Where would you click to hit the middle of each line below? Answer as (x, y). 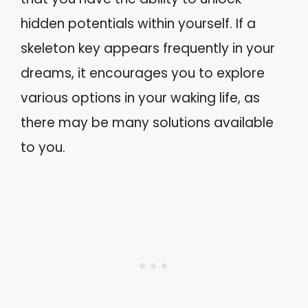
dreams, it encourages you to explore (143, 73)
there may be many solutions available (147, 123)
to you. (43, 147)
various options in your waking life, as (140, 98)
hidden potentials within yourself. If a (138, 24)
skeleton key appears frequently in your (148, 48)
